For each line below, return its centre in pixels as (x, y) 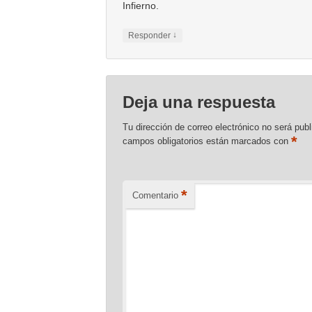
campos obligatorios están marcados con (207, 141)
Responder (151, 36)
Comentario (156, 196)
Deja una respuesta (199, 102)
